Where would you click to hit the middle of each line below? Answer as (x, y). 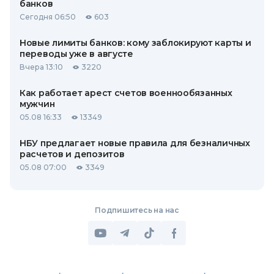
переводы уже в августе (76, 54)
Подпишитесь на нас (137, 210)
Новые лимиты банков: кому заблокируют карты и (135, 43)
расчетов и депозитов (72, 154)
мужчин (37, 104)
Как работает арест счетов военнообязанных (126, 93)
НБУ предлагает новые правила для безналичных (135, 143)
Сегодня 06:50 (48, 17)
